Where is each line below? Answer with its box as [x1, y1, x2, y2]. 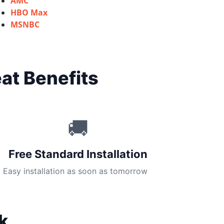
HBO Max [10, 7, 47, 18]
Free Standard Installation [8, 147, 147, 160]
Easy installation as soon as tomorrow [3, 166, 147, 176]
